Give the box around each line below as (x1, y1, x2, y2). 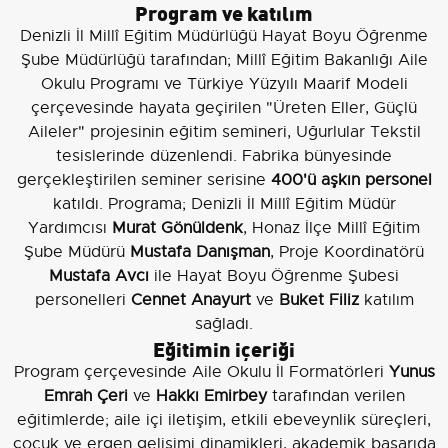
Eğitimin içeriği (153, 332, 295, 362)
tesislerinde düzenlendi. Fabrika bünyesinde (56, 145, 392, 166)
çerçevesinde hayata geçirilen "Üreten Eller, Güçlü (31, 97, 417, 118)
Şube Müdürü (24, 241, 130, 262)
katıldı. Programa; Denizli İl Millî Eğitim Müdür (52, 193, 396, 214)
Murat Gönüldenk (112, 217, 243, 238)
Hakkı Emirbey (155, 385, 267, 406)
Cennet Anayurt (130, 289, 251, 310)
